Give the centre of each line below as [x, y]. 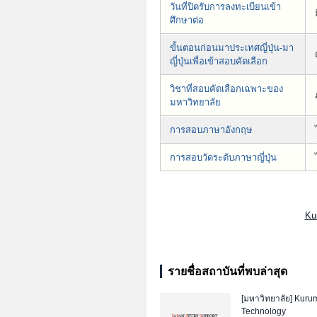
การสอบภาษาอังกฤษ [211, 130]
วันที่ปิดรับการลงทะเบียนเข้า [225, 7]
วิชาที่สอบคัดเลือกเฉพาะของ [226, 89]
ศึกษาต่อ [187, 21]
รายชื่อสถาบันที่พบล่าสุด [227, 272]
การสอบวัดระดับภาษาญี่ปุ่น [223, 158]
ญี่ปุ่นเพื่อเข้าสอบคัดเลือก [219, 62]
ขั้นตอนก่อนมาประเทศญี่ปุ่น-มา [232, 48]
